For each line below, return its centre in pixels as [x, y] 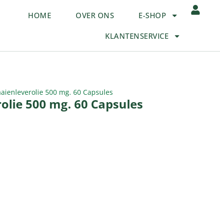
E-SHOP [152, 15]
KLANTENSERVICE [137, 36]
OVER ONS [95, 15]
